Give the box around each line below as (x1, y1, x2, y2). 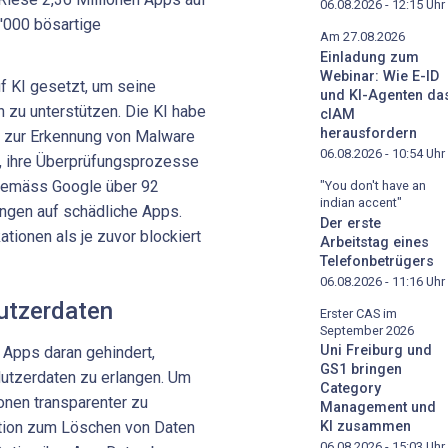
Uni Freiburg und (320, 342, 432, 360)
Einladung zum (320, 48, 419, 66)
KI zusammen (320, 418, 411, 436)
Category (320, 380, 381, 398)
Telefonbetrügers (320, 252, 434, 270)
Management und (320, 399, 436, 417)
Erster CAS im (320, 305, 397, 321)
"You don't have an (320, 177, 426, 193)
